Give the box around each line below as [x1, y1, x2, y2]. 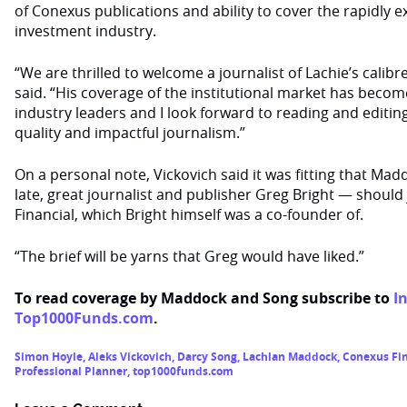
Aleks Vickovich [88, 349, 172, 364]
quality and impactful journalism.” [15, 123, 245, 143]
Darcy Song [177, 349, 237, 364]
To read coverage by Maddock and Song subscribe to [15, 288, 393, 308]
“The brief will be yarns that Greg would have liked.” [15, 246, 364, 266]
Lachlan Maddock [243, 349, 337, 364]
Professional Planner [15, 363, 127, 379]
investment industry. [15, 21, 156, 41]
